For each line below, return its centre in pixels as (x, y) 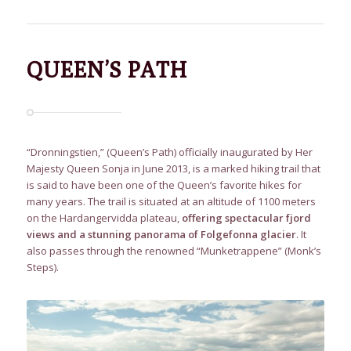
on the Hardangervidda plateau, (104, 217)
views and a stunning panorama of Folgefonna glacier (161, 234)
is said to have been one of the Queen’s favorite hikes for (164, 185)
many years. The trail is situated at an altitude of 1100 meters (171, 201)
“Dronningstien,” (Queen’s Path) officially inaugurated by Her (169, 152)
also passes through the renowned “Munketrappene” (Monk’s (174, 250)
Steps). (42, 267)
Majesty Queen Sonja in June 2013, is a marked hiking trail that (173, 168)
